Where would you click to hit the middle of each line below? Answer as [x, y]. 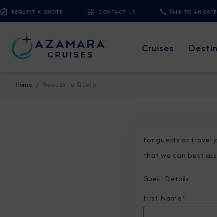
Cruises [158, 48]
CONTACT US [116, 11]
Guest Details [166, 178]
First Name [163, 198]
